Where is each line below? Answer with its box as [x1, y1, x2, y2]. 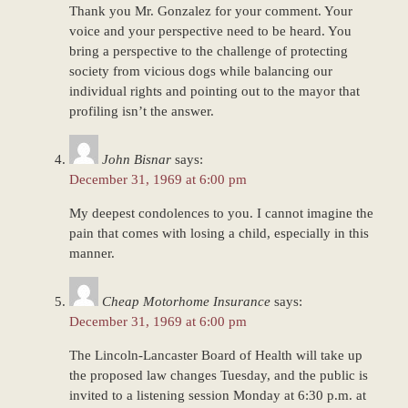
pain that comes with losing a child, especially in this [68, 226, 369, 240]
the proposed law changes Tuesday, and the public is [68, 367, 368, 382]
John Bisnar [101, 152, 171, 168]
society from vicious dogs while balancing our [68, 64, 332, 79]
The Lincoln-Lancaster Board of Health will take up [68, 347, 362, 362]
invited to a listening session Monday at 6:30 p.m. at [68, 387, 366, 403]
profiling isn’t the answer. [68, 104, 214, 119]
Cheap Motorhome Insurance [101, 293, 270, 309]
